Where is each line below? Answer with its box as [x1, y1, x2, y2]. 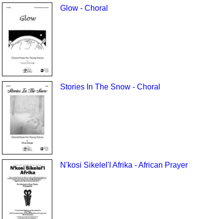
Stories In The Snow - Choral [60, 82, 160, 91]
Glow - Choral [60, 4, 108, 13]
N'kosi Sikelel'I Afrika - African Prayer [60, 161, 188, 170]
